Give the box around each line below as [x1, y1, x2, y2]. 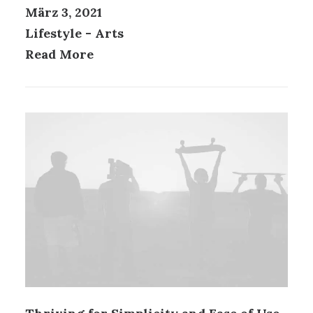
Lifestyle [25, 24, 82, 41]
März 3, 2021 [25, 3, 102, 20]
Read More [25, 45, 94, 62]
